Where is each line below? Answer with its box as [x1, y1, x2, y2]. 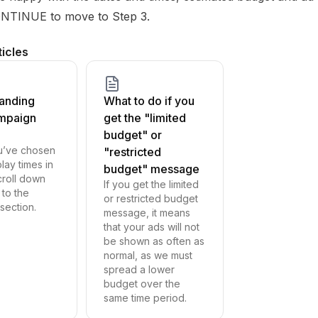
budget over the [103, 278, 180, 290]
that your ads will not [103, 221, 199, 233]
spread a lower [103, 263, 175, 275]
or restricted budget [103, 192, 198, 204]
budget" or [103, 128, 162, 142]
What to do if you [103, 94, 194, 108]
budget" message [103, 162, 199, 176]
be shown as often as [103, 235, 204, 247]
